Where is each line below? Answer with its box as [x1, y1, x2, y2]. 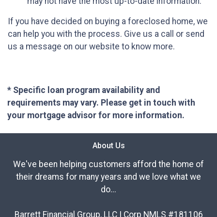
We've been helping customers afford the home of [13, 159, 204, 170]
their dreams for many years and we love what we [16, 172, 201, 182]
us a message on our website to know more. [8, 42, 175, 52]
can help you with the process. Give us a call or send [8, 29, 204, 39]
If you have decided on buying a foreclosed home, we [8, 16, 208, 27]
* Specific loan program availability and [7, 85, 160, 95]
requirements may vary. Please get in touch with [7, 98, 195, 108]
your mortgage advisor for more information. [7, 110, 185, 121]
